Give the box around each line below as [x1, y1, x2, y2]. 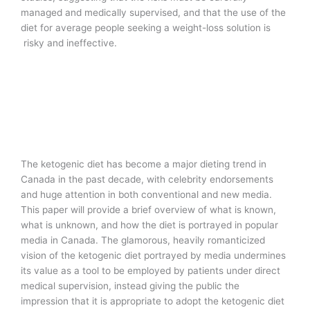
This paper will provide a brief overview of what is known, [21, 204, 276, 216]
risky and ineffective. [21, 37, 117, 48]
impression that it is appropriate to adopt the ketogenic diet [21, 295, 284, 307]
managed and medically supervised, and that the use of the [21, 6, 286, 18]
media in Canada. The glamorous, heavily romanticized [21, 235, 265, 246]
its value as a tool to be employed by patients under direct [21, 265, 280, 277]
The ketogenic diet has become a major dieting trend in [21, 158, 266, 170]
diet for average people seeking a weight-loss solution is [21, 21, 271, 33]
